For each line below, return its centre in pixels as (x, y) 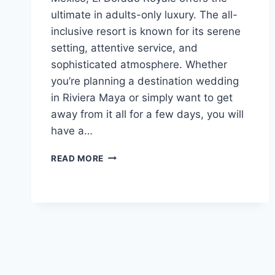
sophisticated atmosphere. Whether (139, 64)
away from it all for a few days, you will (147, 114)
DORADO (123, 207)
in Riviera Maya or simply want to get (142, 97)
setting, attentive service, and (124, 48)
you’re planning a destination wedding (145, 81)
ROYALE (121, 219)
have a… (72, 130)
